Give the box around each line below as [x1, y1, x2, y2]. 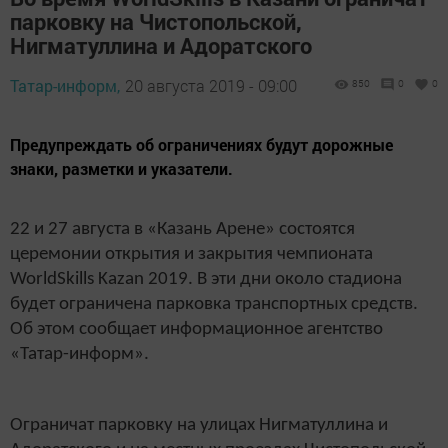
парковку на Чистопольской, [10, 7, 302, 37]
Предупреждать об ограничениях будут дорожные [10, 134, 393, 156]
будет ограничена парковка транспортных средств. [10, 295, 418, 315]
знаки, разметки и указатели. [10, 158, 233, 180]
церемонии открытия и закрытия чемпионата [10, 245, 373, 265]
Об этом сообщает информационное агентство [10, 320, 383, 340]
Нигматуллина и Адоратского [10, 31, 312, 61]
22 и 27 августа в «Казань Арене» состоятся [10, 220, 355, 240]
